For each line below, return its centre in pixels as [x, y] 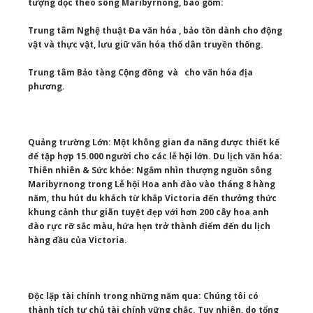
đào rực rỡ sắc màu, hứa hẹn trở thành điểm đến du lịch [149, 226]
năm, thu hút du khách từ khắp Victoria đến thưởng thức [152, 198]
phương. [46, 87]
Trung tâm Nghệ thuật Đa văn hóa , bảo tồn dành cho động [155, 31]
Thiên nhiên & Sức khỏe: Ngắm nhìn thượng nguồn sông [150, 170]
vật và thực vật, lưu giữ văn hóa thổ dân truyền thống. [146, 45]
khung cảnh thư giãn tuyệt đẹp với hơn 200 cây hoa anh [148, 212]
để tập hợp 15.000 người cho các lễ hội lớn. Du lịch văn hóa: [155, 156]
